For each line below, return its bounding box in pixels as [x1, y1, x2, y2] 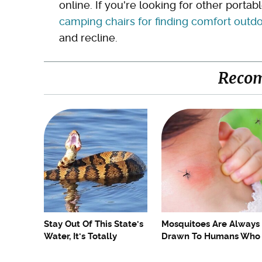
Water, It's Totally [44, 231, 117, 242]
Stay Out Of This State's [44, 219, 143, 230]
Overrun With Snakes [44, 243, 132, 254]
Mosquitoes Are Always [161, 219, 260, 230]
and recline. [59, 32, 120, 44]
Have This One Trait [161, 243, 243, 254]
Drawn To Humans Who [161, 231, 260, 242]
